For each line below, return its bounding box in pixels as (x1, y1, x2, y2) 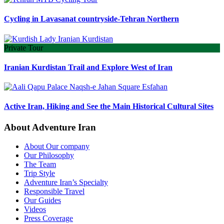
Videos (24, 205, 46, 214)
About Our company (24, 142, 89, 151)
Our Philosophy (24, 151, 74, 160)
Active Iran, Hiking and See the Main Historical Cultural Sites (4, 102, 213, 111)
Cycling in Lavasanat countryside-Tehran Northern (4, 14, 179, 23)
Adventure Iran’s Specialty (24, 178, 108, 187)
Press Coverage (24, 214, 73, 223)
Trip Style (24, 169, 55, 178)
